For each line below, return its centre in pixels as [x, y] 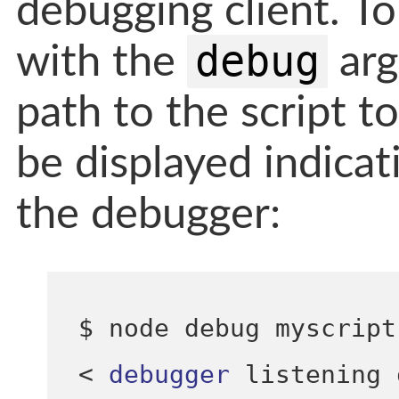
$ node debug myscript [237, 329]
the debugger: [148, 215]
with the [101, 63]
